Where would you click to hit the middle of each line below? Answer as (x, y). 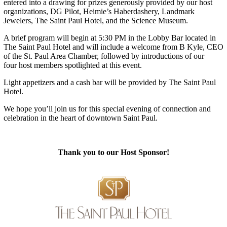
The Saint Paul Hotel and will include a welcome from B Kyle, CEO (113, 47)
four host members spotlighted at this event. (73, 65)
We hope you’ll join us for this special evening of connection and (107, 108)
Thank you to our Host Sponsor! (113, 152)
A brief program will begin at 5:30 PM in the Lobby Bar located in (109, 37)
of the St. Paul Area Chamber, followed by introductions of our (104, 56)
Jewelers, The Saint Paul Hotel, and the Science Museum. (96, 20)
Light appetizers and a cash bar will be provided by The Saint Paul (109, 82)
